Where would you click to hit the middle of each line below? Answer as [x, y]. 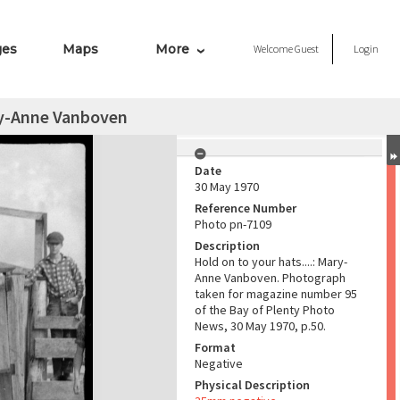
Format [215, 347]
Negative [219, 363]
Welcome [274, 49]
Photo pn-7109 [233, 224]
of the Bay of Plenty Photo [265, 310]
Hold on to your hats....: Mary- [271, 262]
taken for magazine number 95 [276, 294]
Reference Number [246, 208]
